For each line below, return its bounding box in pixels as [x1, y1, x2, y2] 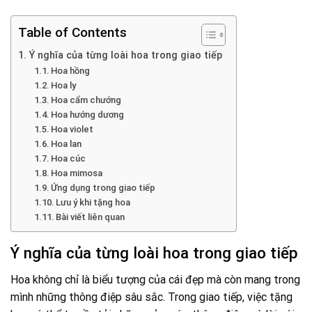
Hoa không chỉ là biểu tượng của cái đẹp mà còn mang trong [10, 273, 300, 287]
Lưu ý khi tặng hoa [56, 197, 131, 208]
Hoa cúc [51, 153, 86, 164]
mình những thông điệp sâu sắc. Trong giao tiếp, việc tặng [10, 290, 292, 304]
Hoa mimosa [51, 168, 103, 178]
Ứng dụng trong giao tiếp [51, 182, 156, 193]
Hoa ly [51, 80, 77, 91]
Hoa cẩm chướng [51, 95, 122, 105]
